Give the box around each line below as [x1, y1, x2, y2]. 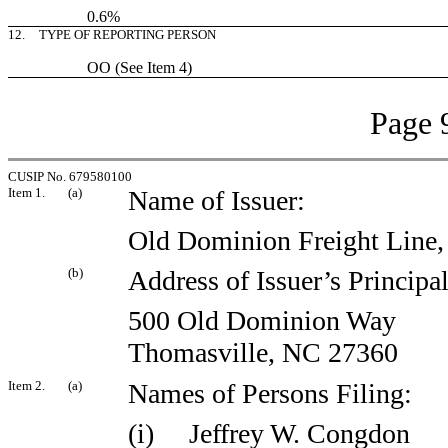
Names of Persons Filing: [128, 378, 412, 409]
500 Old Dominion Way [128, 305, 396, 336]
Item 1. [8, 185, 45, 200]
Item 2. [8, 378, 45, 393]
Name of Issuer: [128, 185, 305, 216]
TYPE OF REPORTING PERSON [39, 27, 216, 42]
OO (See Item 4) [39, 59, 192, 76]
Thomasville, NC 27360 [128, 337, 398, 368]
